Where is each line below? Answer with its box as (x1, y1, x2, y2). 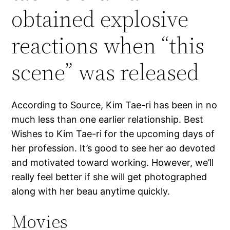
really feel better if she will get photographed (11, 171, 207, 183)
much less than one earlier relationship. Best (11, 114, 204, 125)
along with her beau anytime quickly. (11, 186, 170, 197)
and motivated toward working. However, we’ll (11, 157, 214, 168)
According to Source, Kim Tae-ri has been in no (11, 100, 218, 111)
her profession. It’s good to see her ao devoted (11, 143, 216, 154)
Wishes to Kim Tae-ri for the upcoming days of (11, 128, 215, 140)
